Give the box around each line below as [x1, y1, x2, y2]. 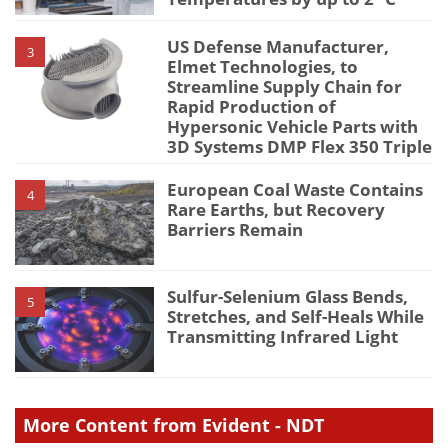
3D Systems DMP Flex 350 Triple [167, 134, 433, 158]
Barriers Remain [167, 217, 304, 241]
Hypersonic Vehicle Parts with [167, 114, 419, 138]
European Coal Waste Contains [167, 177, 424, 201]
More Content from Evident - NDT [23, 413, 324, 438]
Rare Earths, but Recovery [167, 197, 386, 221]
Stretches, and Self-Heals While [167, 304, 425, 328]
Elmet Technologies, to [167, 54, 359, 78]
